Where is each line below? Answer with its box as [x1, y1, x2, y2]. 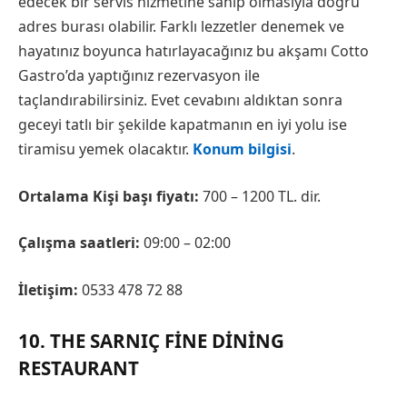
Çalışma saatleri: [18, 233, 140, 253]
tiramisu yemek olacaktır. [18, 139, 193, 160]
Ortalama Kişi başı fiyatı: [18, 185, 199, 206]
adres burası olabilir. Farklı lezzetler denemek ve [18, 16, 344, 37]
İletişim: [18, 279, 78, 300]
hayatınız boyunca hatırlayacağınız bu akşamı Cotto [18, 41, 369, 62]
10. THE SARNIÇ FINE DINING [18, 328, 284, 354]
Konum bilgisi [193, 139, 292, 160]
